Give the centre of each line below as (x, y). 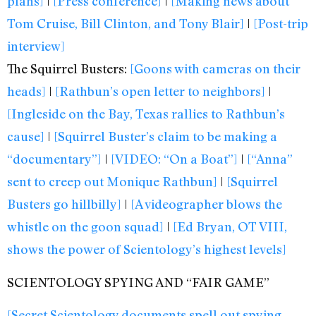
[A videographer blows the (206, 204)
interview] (36, 46)
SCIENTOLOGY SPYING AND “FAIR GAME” (138, 282)
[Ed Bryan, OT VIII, (230, 227)
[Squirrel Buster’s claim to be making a (165, 136)
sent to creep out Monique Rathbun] (112, 182)
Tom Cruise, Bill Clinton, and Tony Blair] (126, 24)
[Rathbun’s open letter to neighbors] (160, 91)
